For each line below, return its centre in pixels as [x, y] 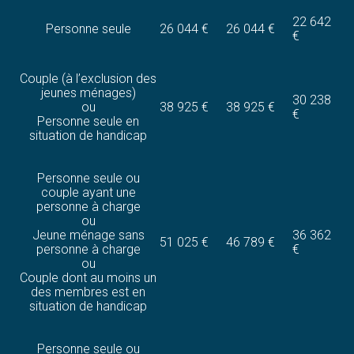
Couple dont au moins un [88, 278]
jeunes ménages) [88, 93]
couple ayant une [88, 193]
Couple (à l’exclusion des [88, 79]
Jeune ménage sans [88, 235]
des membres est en [88, 292]
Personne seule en [88, 122]
